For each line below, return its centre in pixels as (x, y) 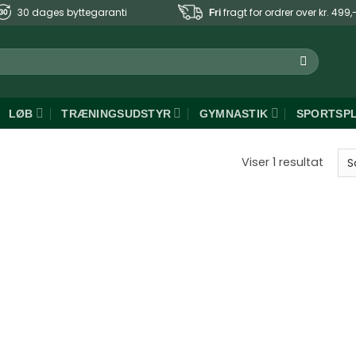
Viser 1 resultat (282, 163)
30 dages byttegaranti (72, 12)
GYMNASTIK (234, 113)
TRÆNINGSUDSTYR (116, 113)
